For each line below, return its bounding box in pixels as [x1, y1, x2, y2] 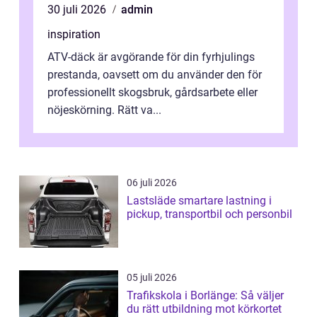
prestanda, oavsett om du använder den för [47, 67, 262, 81]
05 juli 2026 [127, 271, 177, 283]
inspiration [47, 27, 100, 41]
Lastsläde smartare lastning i [127, 193, 178, 207]
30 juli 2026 [47, 2, 109, 16]
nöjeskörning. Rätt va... [47, 103, 161, 117]
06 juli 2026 [127, 176, 177, 188]
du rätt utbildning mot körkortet [127, 301, 282, 316]
